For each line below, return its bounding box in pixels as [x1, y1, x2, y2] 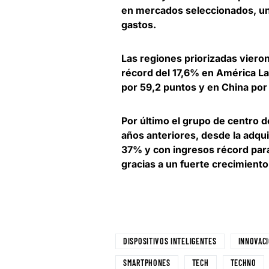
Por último [121, 115, 172, 127]
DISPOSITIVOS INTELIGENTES [123, 236, 217, 247]
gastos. [121, 19, 156, 31]
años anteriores [121, 129, 196, 142]
